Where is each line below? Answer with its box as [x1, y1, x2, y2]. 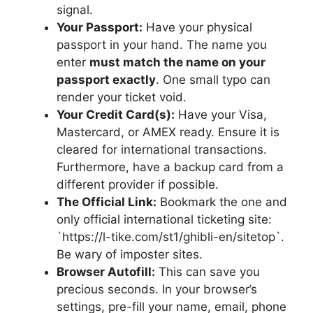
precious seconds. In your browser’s [57, 282, 257, 297]
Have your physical [143, 20, 252, 35]
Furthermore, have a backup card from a [57, 160, 284, 175]
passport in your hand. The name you [57, 38, 267, 52]
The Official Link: [57, 195, 156, 210]
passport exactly [57, 73, 156, 87]
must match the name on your [89, 55, 265, 70]
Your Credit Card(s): [57, 108, 175, 122]
